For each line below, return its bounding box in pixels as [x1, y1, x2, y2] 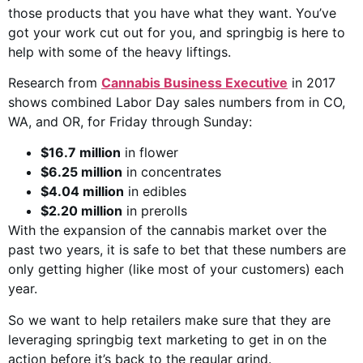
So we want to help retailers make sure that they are [8, 311, 331, 328]
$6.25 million [41, 164, 122, 181]
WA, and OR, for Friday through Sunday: [8, 113, 252, 130]
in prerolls [122, 203, 187, 220]
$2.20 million [41, 203, 122, 220]
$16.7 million [41, 144, 121, 161]
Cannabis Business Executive [101, 74, 288, 91]
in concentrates [122, 164, 221, 181]
